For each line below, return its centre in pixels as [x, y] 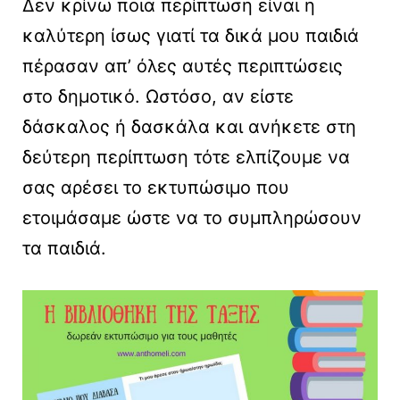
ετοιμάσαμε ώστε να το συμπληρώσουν [192, 218]
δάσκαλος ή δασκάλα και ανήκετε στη [189, 127]
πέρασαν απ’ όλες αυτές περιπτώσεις [183, 67]
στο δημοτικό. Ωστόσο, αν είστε [158, 97]
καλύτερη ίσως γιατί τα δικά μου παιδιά [191, 36]
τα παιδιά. [64, 249]
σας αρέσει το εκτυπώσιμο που [156, 188]
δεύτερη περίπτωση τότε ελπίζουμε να [186, 158]
